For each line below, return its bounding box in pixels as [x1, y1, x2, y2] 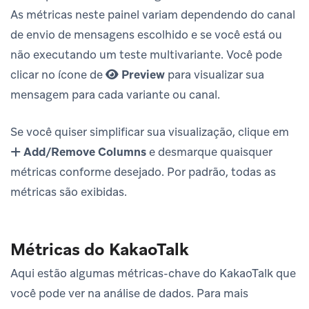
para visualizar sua [165, 67, 264, 83]
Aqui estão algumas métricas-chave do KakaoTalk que [10, 266, 296, 281]
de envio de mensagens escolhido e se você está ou [10, 27, 282, 43]
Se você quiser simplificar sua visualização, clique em [10, 124, 289, 140]
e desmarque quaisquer [146, 144, 272, 160]
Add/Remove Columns [23, 144, 146, 160]
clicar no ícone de [10, 67, 106, 83]
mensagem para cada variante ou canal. [10, 87, 220, 103]
